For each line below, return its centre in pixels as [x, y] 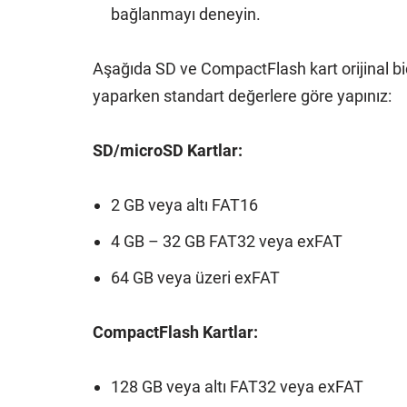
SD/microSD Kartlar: [168, 150]
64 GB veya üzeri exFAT [195, 278]
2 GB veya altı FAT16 [184, 205]
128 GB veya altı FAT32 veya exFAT [237, 387]
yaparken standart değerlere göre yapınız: [242, 96]
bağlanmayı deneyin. [186, 14]
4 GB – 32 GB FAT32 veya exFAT [227, 241]
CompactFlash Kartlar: [175, 332]
